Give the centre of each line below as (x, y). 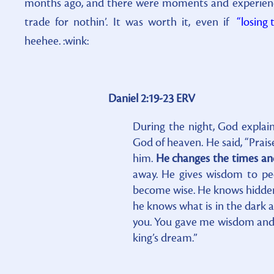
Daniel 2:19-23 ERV (151, 98)
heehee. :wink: (57, 41)
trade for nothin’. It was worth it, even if (129, 22)
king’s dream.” (165, 238)
